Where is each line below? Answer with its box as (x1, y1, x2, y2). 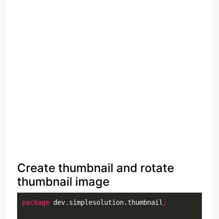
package (22, 198, 49, 207)
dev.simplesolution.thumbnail (49, 198, 163, 207)
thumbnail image (17, 175, 109, 189)
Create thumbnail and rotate (17, 161, 174, 175)
